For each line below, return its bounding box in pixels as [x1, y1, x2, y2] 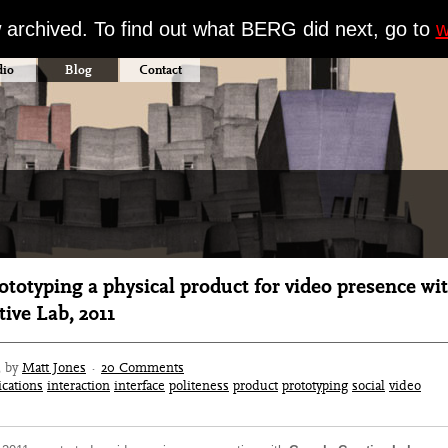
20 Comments [101, 358, 184, 376]
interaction [47, 376, 110, 394]
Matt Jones [22, 358, 86, 376]
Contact [138, 61, 182, 78]
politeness [169, 376, 229, 394]
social [352, 376, 385, 394]
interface [114, 376, 165, 394]
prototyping [282, 376, 348, 394]
